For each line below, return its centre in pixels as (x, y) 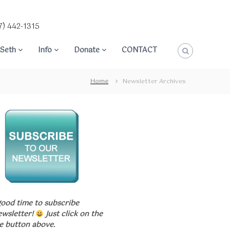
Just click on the (73, 214)
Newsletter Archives (154, 82)
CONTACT (139, 50)
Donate (87, 50)
